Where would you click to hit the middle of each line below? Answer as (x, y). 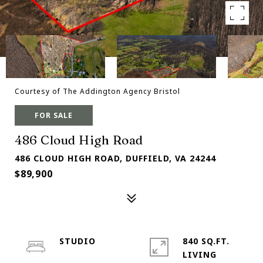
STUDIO (77, 241)
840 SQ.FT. (206, 241)
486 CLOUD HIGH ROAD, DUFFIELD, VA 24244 (115, 158)
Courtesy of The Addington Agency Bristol (97, 91)
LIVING (200, 254)
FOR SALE (54, 115)
